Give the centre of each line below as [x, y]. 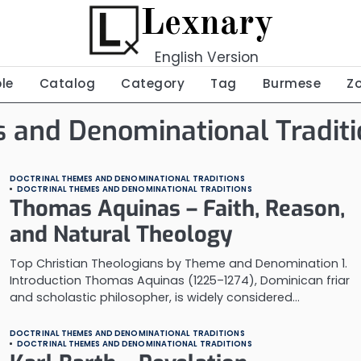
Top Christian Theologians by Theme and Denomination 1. [178, 263]
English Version [207, 57]
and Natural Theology [121, 234]
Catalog [67, 83]
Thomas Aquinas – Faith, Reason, [177, 209]
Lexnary [207, 25]
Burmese [291, 83]
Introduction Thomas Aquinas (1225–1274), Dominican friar [180, 280]
